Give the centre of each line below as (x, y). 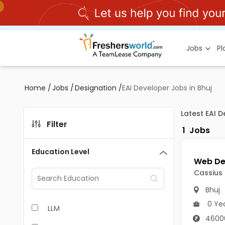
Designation (96, 88)
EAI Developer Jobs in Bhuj (167, 88)
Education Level (61, 152)
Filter (57, 124)
